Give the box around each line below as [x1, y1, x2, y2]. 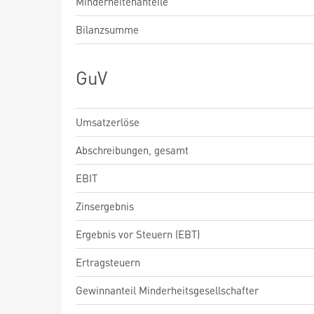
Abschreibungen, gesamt [76, 143, 189, 157]
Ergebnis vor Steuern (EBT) [76, 227, 200, 241]
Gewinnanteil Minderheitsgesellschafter [76, 283, 259, 297]
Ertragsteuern [76, 255, 140, 269]
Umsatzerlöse [76, 115, 139, 129]
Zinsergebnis [76, 199, 134, 213]
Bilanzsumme [76, 22, 139, 36]
